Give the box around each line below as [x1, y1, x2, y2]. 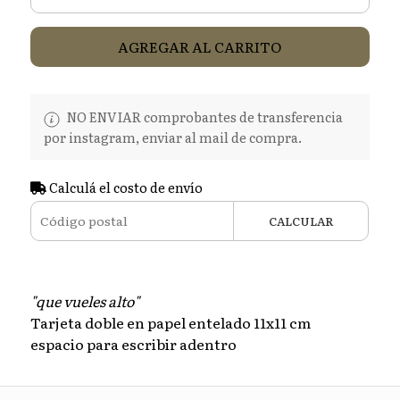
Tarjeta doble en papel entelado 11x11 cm [29, 311, 311, 333]
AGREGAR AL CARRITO [118, 36, 282, 58]
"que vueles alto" [29, 289, 139, 312]
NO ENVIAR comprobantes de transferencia [63, 107, 343, 127]
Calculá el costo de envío [46, 177, 203, 196]
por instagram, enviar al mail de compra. [43, 127, 302, 146]
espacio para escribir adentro [29, 332, 239, 354]
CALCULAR [268, 212, 334, 229]
